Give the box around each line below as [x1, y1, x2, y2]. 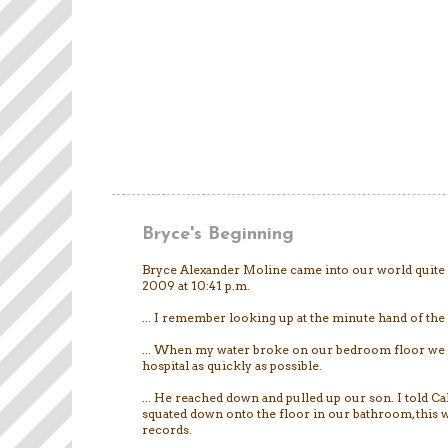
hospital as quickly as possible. [142, 358, 322, 374]
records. [142, 422, 192, 438]
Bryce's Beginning [142, 225, 294, 245]
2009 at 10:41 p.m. [142, 278, 250, 294]
